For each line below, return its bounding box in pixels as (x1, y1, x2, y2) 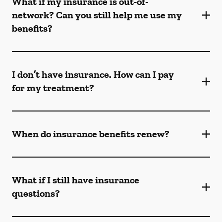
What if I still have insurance (12, 174, 139, 186)
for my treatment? (12, 82, 94, 94)
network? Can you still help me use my (12, 9, 182, 21)
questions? (12, 187, 60, 199)
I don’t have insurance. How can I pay (12, 68, 174, 80)
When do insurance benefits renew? (12, 128, 169, 140)
